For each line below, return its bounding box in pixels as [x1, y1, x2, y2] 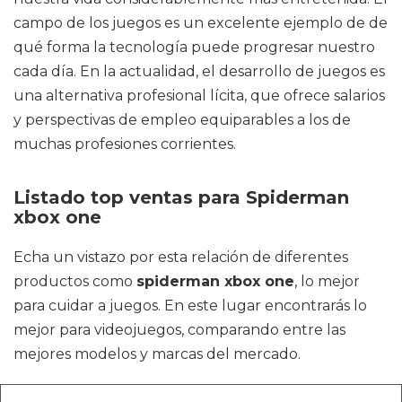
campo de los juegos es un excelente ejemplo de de [13, 14, 388, 31]
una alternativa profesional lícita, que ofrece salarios [13, 87, 385, 104]
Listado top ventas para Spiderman [13, 187, 349, 208]
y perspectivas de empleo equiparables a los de [13, 111, 351, 128]
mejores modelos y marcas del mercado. [13, 345, 301, 363]
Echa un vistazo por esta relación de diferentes [13, 249, 348, 266]
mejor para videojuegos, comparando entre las [13, 321, 345, 338]
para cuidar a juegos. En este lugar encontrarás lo [13, 297, 367, 314]
